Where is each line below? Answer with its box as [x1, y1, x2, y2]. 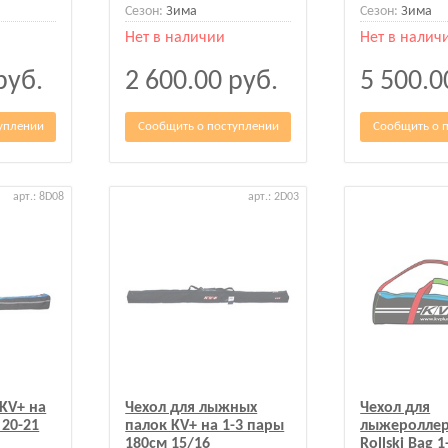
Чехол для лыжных [125, 399, 258, 416]
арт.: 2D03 [248, 190, 300, 203]
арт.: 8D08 [13, 190, 65, 203]
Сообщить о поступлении [137, 120, 279, 134]
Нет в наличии [125, 29, 226, 46]
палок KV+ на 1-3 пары [125, 417, 285, 434]
